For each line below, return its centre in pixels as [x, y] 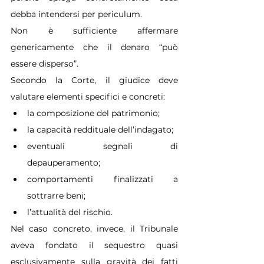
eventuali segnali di [103, 146]
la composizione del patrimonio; [93, 113]
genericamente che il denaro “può [94, 47]
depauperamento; [64, 162]
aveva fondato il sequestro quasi [94, 245]
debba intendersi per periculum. [76, 14]
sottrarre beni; [56, 195]
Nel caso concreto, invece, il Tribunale [94, 228]
